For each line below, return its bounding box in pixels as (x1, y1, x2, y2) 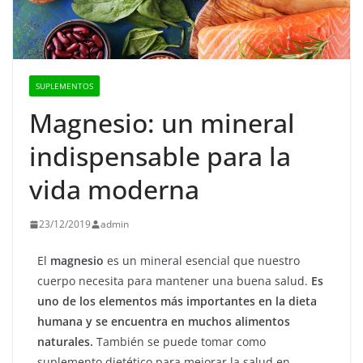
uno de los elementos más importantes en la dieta (37, 293, 317, 310)
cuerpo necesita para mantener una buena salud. (37, 273, 311, 289)
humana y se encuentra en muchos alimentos (37, 314, 290, 330)
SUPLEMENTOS (36, 80, 93, 92)
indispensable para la (29, 139, 291, 174)
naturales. (37, 334, 93, 350)
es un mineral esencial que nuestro (104, 253, 300, 269)
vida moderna (29, 172, 199, 207)
